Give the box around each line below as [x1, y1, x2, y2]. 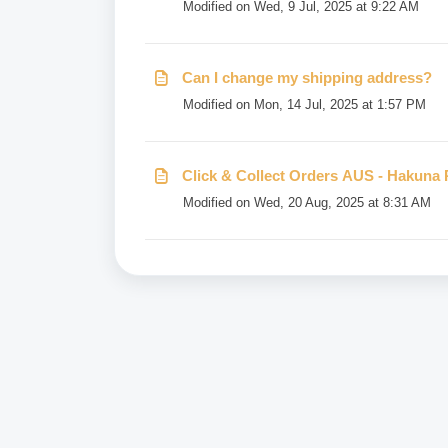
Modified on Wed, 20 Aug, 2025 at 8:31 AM [183, 195, 431, 210]
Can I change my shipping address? [182, 69, 432, 86]
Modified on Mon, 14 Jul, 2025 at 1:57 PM [183, 97, 426, 112]
